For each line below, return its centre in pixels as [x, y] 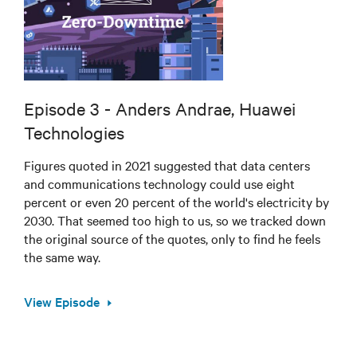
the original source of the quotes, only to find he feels [172, 239]
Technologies [74, 133]
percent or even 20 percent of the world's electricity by [177, 202]
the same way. [62, 257]
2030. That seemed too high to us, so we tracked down [175, 220]
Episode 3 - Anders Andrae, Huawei [160, 109]
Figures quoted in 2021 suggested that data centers [167, 165]
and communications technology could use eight [159, 184]
